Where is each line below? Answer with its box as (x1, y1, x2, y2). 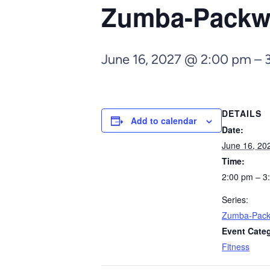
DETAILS (222, 107, 262, 119)
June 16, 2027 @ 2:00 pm (101, 51, 251, 67)
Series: (222, 193, 248, 206)
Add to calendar (131, 115, 196, 127)
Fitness (222, 240, 250, 253)
